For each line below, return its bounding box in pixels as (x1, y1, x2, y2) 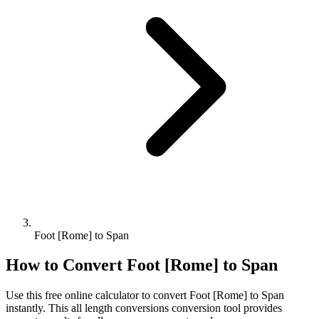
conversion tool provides (169, 302, 282, 315)
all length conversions (71, 302, 169, 315)
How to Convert (6, 256, 127, 275)
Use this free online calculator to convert (6, 289, 189, 302)
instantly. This (6, 302, 71, 315)
